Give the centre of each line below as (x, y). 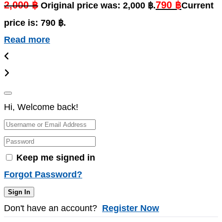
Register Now (131, 208)
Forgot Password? (43, 175)
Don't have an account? (53, 208)
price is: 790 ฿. (35, 23)
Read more (27, 40)
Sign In (19, 192)
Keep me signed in (56, 158)
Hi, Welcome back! (41, 107)
